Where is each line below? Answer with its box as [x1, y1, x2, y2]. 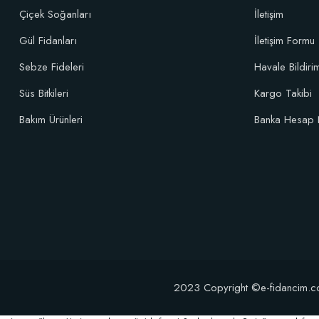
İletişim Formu [254, 33, 315, 48]
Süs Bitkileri [19, 85, 68, 101]
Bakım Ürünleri [19, 112, 83, 127]
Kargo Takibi [254, 85, 312, 101]
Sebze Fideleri [19, 59, 84, 75]
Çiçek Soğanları [19, 6, 91, 22]
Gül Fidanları [19, 33, 77, 48]
